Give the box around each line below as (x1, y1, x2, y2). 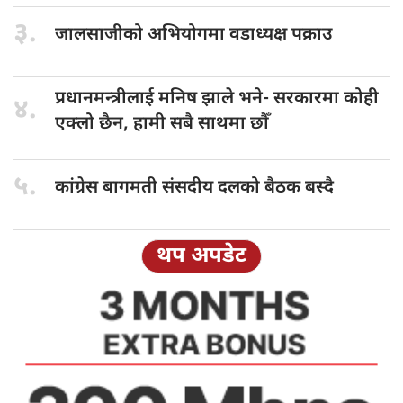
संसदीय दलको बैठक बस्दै (162, 175, 334, 200)
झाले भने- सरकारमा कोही (201, 86, 379, 111)
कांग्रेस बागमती (55, 175, 162, 200)
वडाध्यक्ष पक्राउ (229, 22, 332, 47)
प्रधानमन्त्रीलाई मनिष (55, 86, 201, 111)
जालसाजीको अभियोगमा (55, 22, 229, 47)
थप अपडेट (157, 241, 246, 271)
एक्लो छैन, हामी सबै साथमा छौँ (55, 112, 269, 136)
